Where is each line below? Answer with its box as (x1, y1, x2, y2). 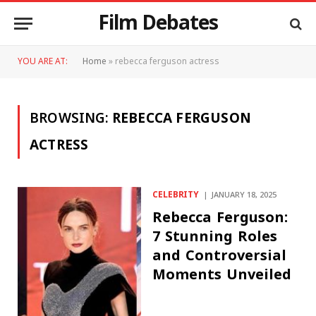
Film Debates (98, 2, 218, 44)
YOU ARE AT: (18, 53, 68, 71)
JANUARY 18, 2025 (212, 187, 277, 203)
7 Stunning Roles (152, 223, 278, 250)
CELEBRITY (152, 186, 200, 204)
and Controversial (152, 242, 287, 269)
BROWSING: (30, 104, 112, 133)
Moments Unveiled (152, 261, 292, 288)
